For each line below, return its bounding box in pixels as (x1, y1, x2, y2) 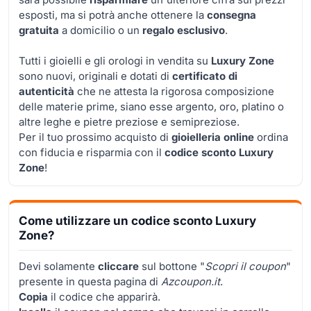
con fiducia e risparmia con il (19, 145, 165, 159)
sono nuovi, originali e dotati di (19, 69, 172, 83)
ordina (254, 130, 288, 144)
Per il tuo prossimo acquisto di (19, 130, 171, 144)
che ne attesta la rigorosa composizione (74, 84, 274, 98)
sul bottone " (139, 259, 205, 273)
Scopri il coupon (205, 259, 286, 273)
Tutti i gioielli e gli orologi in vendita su (19, 53, 211, 67)
